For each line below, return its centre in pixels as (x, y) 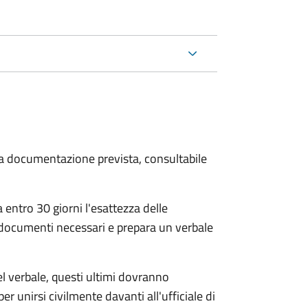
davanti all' (133, 296)
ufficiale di (188, 296)
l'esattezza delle (126, 208)
